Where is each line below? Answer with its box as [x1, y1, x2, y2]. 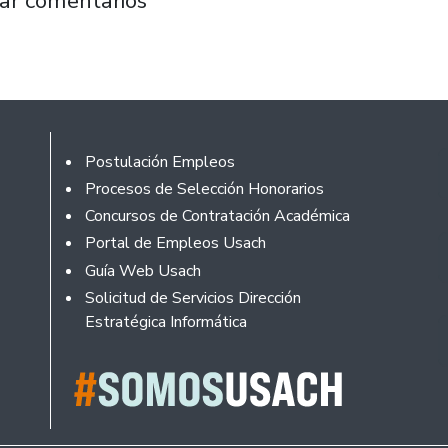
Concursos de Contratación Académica [84, 205, 350, 228]
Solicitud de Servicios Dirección [84, 286, 301, 309]
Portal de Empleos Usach [84, 232, 266, 255]
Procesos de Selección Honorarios [84, 177, 324, 200]
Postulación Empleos [84, 150, 235, 173]
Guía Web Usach [84, 259, 201, 282]
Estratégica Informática [84, 310, 247, 333]
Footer [66, 145, 127, 173]
